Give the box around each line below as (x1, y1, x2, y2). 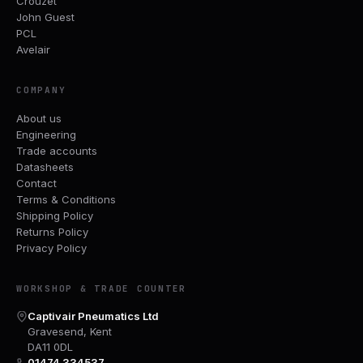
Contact (16, 176, 57, 190)
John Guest (16, 10, 75, 23)
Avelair (16, 42, 50, 56)
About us (16, 111, 62, 125)
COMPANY (16, 83, 66, 96)
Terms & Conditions (16, 192, 116, 206)
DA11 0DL (28, 340, 73, 353)
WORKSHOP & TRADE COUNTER (16, 282, 187, 294)
